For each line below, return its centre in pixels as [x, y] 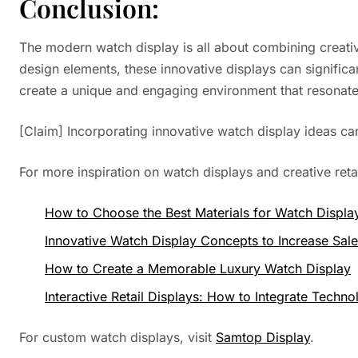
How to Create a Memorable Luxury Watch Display [198, 268]
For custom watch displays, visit [117, 337]
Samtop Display [263, 337]
